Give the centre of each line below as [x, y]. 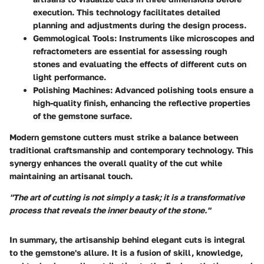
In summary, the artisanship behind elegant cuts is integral [127, 240]
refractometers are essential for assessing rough [130, 51]
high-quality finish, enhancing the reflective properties [142, 103]
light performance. [70, 77]
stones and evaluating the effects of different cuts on [140, 64]
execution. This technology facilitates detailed [127, 12]
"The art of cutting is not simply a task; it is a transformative [127, 197]
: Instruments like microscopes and [184, 38]
